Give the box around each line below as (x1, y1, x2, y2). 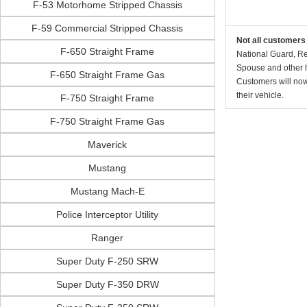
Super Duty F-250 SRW (56, 256, 159, 267)
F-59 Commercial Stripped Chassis (32, 23, 184, 34)
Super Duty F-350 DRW (56, 279, 159, 290)
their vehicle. (236, 90, 284, 100)
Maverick (88, 139, 127, 150)
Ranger (91, 232, 124, 243)
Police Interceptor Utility (56, 209, 159, 220)
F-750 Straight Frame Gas (50, 116, 165, 127)
